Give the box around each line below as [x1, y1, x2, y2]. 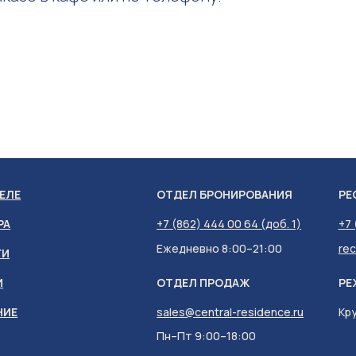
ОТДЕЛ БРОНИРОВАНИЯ [157, 187, 293, 202]
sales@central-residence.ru [157, 304, 304, 319]
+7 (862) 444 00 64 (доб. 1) [157, 216, 302, 231]
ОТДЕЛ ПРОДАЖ [157, 275, 250, 290]
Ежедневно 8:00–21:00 [157, 241, 283, 256]
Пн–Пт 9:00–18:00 [157, 328, 257, 343]
